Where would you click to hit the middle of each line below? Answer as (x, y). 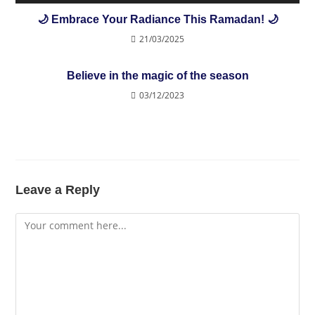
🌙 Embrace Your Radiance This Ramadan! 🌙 (157, 20)
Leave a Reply (58, 190)
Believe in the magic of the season (157, 76)
